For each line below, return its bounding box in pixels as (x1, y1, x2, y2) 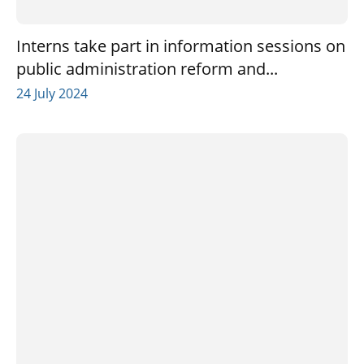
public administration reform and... (16, 57, 278, 80)
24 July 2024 (16, 84, 88, 102)
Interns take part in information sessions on (16, 34, 345, 57)
